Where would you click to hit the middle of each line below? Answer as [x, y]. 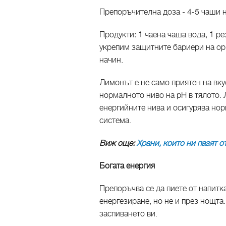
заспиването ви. [128, 214]
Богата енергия [127, 166]
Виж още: [118, 143]
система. [115, 121]
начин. [111, 60]
